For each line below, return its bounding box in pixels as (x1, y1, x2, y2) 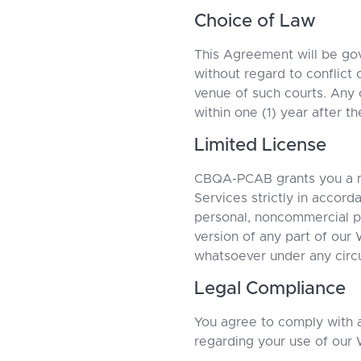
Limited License (194, 136, 326, 155)
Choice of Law (194, 12, 316, 31)
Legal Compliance (194, 280, 346, 298)
